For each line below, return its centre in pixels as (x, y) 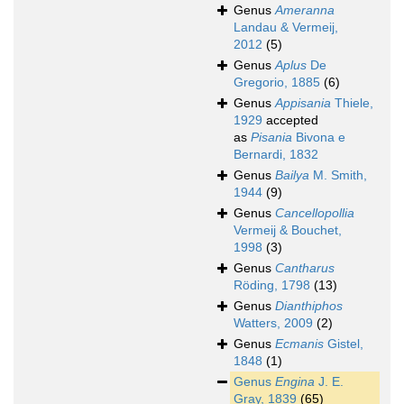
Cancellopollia (315, 213)
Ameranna (305, 10)
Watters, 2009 (273, 323)
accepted (290, 120)
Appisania (303, 103)
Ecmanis (299, 344)
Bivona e (319, 138)
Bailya (292, 175)
